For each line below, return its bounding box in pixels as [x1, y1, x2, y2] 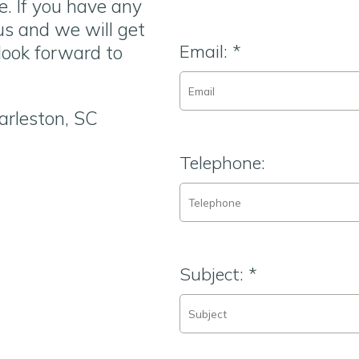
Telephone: [179, 151, 265, 174]
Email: [179, 40, 232, 63]
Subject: [179, 263, 248, 285]
